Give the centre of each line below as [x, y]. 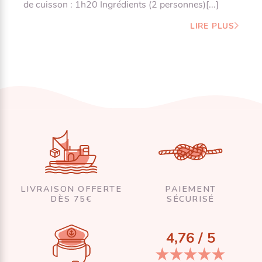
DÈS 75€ [71, 199]
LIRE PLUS [212, 26]
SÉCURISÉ [191, 199]
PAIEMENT [191, 189]
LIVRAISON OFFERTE [71, 189]
